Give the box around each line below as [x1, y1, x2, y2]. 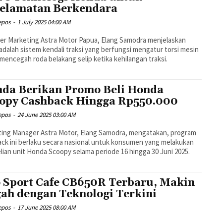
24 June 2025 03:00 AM [17, 111, 76, 119]
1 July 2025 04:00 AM [17, 18, 71, 27]
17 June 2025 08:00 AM [17, 203, 76, 212]
